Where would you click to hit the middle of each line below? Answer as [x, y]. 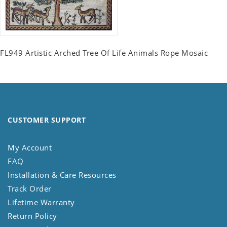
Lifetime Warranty [41, 202]
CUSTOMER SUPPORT [47, 120]
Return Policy [32, 216]
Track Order [30, 189]
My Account [30, 148]
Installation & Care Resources [62, 175]
